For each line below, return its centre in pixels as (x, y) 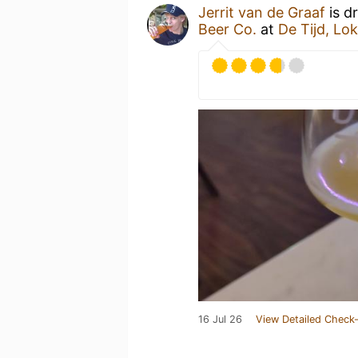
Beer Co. (227, 29)
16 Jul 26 (220, 319)
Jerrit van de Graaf (262, 12)
